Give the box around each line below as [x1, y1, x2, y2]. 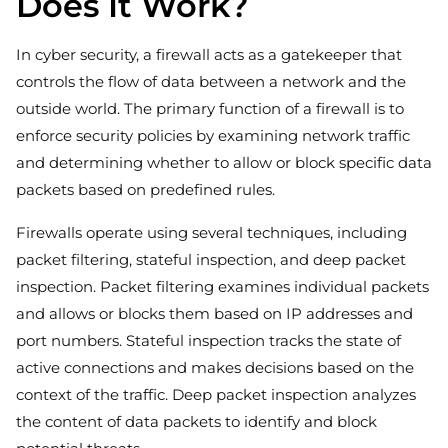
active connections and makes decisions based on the [16, 357, 414, 377]
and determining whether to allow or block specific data [16, 152, 432, 172]
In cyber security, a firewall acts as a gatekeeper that [16, 44, 402, 64]
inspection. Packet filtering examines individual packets [16, 276, 429, 296]
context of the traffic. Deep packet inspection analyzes [16, 384, 416, 404]
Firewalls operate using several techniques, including [16, 222, 407, 242]
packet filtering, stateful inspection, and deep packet [16, 249, 406, 269]
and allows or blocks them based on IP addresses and [16, 303, 413, 323]
